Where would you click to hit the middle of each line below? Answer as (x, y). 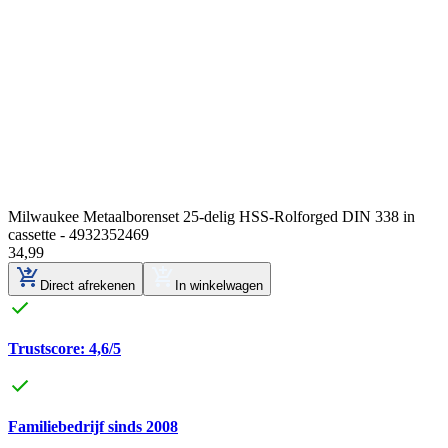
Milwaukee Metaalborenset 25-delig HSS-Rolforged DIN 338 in (211, 217)
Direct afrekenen (87, 286)
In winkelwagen (219, 286)
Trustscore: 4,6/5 (64, 349)
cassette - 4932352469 (78, 235)
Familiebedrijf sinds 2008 (93, 427)
